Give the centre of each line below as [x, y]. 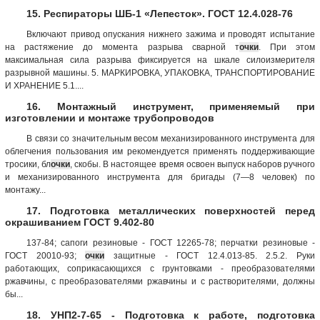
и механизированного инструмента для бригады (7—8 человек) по [160, 177]
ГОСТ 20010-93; [45, 255]
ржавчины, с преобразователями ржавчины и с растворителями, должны [160, 281]
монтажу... [25, 190]
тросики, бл [28, 164]
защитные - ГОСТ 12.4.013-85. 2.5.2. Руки [210, 255]
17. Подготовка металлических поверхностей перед [171, 210]
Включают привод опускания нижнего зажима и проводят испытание [171, 34]
